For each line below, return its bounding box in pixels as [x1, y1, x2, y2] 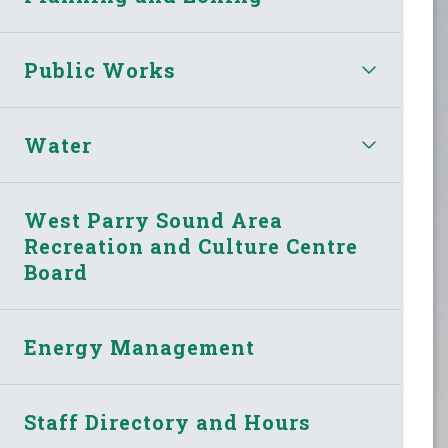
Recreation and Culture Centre [24, 232, 359, 259]
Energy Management [24, 333, 256, 360]
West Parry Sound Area [24, 206, 284, 233]
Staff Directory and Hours [24, 408, 312, 435]
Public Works [24, 56, 177, 83]
